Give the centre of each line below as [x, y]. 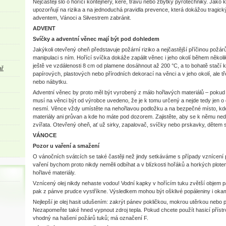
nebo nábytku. [50, 82]
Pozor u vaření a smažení [66, 146]
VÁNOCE [45, 135]
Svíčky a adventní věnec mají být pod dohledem [96, 39]
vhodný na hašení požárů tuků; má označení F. [91, 218]
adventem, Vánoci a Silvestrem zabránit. [82, 18]
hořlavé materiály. [54, 173]
